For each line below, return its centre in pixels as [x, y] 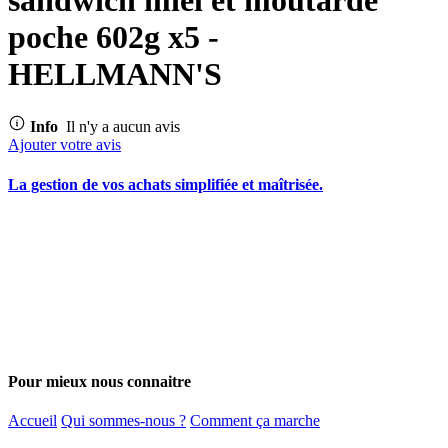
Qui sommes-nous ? [123, 421]
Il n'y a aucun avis [123, 127]
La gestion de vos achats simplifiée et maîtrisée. [165, 184]
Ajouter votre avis [64, 145]
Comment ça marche [255, 421]
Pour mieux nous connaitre [99, 382]
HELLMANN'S [115, 73]
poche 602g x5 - [113, 36]
